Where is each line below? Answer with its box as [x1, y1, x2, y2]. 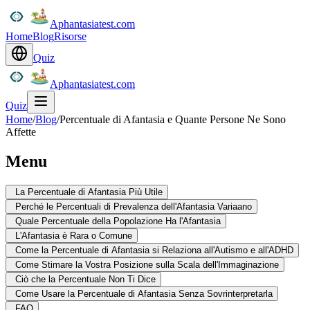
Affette [6, 126, 36, 138]
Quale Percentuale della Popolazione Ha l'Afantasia [15, 215, 221, 226]
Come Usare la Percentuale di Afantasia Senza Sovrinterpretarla [15, 288, 273, 299]
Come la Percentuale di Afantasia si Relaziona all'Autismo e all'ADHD [15, 244, 293, 255]
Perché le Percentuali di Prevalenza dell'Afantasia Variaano [15, 201, 252, 212]
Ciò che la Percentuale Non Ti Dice [15, 273, 156, 284]
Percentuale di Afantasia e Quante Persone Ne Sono [60, 113, 286, 125]
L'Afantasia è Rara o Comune [15, 230, 132, 241]
